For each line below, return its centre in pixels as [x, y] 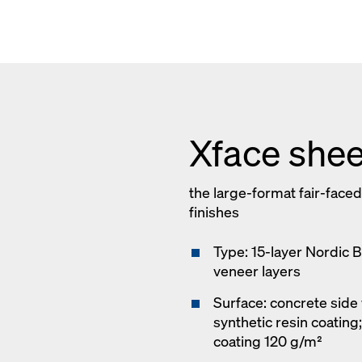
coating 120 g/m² [268, 341]
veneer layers [257, 271]
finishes [214, 212]
